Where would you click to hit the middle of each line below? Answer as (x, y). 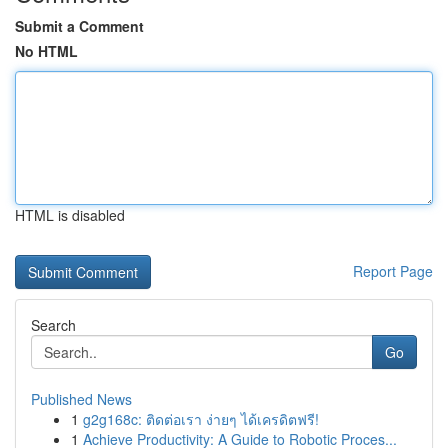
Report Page (393, 271)
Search (53, 325)
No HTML (46, 51)
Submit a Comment (79, 26)
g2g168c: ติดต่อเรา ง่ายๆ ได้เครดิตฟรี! (201, 419)
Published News (81, 399)
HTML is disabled (70, 215)
